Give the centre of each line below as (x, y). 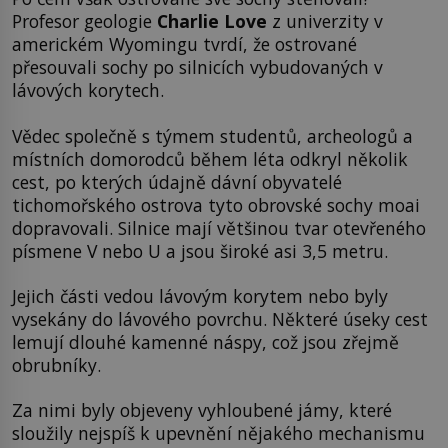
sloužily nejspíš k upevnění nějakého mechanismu (218, 433)
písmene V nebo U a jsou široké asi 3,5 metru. (200, 250)
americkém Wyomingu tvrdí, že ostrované (184, 44)
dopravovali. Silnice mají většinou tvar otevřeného (219, 227)
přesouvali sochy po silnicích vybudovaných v (197, 67)
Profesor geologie (82, 21)
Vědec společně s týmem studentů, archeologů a (212, 135)
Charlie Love (209, 21)
